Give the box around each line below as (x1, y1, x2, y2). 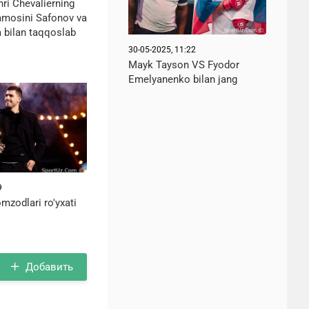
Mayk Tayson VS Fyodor (128, 59, 239, 71)
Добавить (26, 260, 73, 273)
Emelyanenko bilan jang (128, 73, 237, 86)
